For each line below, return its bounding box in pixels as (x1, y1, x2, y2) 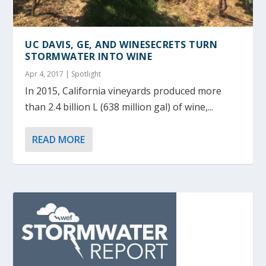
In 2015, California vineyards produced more (25, 84, 222, 98)
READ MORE (32, 133, 85, 147)
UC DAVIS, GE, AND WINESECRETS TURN (25, 38, 218, 52)
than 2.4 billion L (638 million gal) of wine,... (25, 100, 214, 114)
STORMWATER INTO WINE (25, 50, 153, 64)
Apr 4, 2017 (25, 69, 64, 80)
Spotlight (71, 69, 102, 80)
